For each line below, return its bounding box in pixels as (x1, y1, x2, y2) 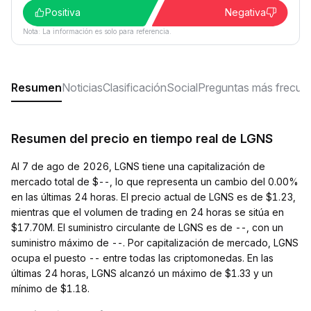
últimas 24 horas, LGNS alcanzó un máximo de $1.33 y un (11, 267, 273, 279)
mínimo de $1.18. (11, 283, 90, 294)
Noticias (62, 81, 103, 94)
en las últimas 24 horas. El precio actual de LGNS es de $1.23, (11, 191, 296, 203)
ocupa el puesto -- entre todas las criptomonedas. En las (11, 252, 274, 264)
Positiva (45, 6, 81, 18)
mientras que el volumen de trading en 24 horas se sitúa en (11, 206, 284, 218)
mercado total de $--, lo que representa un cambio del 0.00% (11, 176, 299, 187)
